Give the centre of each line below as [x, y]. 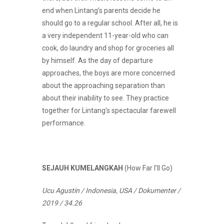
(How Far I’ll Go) [148, 168]
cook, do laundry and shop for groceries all [108, 48]
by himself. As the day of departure [97, 60]
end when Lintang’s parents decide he [101, 10]
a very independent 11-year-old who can [105, 35]
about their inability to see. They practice [105, 98]
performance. [64, 123]
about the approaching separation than [103, 85]
